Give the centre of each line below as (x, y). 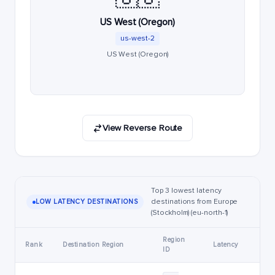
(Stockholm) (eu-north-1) (190, 213)
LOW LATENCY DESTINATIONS (87, 202)
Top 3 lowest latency (186, 191)
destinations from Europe (195, 202)
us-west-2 (137, 38)
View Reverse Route (142, 128)
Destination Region (93, 245)
